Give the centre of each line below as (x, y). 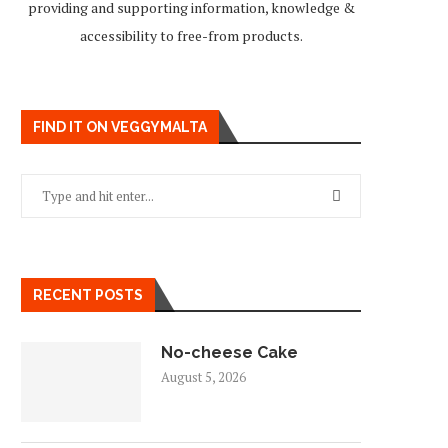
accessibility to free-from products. (191, 35)
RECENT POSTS (88, 295)
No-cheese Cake (229, 352)
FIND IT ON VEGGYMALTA (120, 127)
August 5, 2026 (203, 377)
